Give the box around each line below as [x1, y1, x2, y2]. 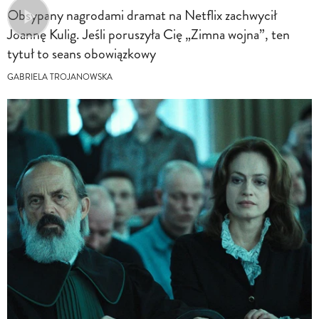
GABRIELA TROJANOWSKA [7, 71, 113, 84]
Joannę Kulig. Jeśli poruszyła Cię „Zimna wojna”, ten [7, 24, 290, 46]
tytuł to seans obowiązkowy [7, 43, 156, 65]
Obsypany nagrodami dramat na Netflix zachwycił [7, 5, 277, 26]
